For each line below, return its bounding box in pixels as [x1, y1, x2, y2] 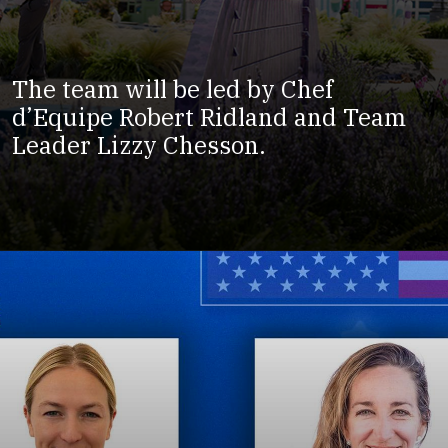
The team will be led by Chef [11, 73, 333, 106]
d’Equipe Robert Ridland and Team [11, 101, 406, 134]
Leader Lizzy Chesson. [11, 129, 266, 162]
